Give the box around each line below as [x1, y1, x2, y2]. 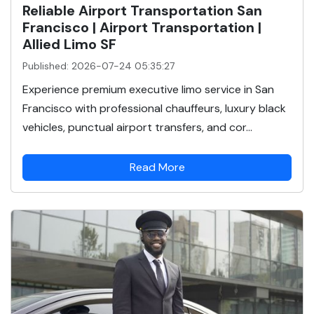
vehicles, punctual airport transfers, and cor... [22, 119, 252, 135]
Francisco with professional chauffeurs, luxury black [22, 100, 286, 116]
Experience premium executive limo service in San [22, 81, 274, 97]
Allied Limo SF [22, 34, 116, 53]
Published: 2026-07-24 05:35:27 [22, 59, 175, 72]
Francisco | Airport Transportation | [22, 18, 261, 36]
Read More [129, 160, 185, 175]
